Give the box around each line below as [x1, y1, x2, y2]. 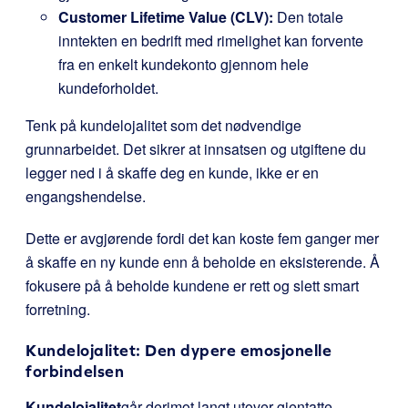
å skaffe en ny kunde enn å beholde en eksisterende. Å [25, 251, 380, 272]
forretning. [25, 299, 90, 320]
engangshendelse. [25, 186, 146, 207]
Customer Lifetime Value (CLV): [58, 6, 273, 27]
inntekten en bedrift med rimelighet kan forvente [58, 30, 363, 51]
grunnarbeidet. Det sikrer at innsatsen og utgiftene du [25, 138, 366, 159]
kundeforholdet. [58, 77, 158, 98]
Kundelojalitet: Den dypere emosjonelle [25, 341, 331, 360]
